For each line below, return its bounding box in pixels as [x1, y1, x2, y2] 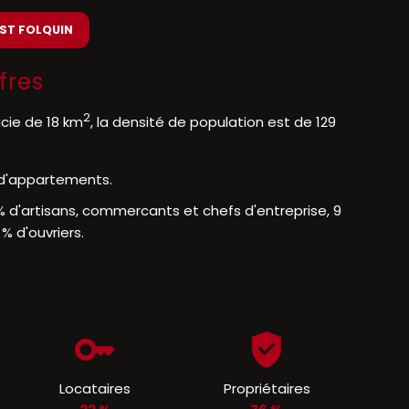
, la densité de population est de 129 [90, 112, 336, 131]
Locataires [59, 379, 131, 398]
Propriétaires [223, 379, 310, 398]
